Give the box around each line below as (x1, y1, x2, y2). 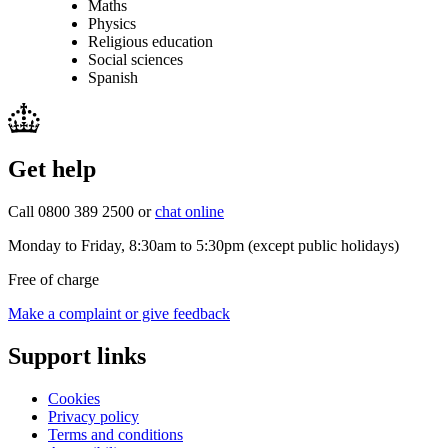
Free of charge (8, 271, 99, 289)
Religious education (88, 32, 213, 50)
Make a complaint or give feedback (8, 305, 230, 323)
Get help (8, 156, 96, 183)
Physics (88, 14, 136, 32)
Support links (8, 343, 146, 370)
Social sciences (88, 50, 183, 68)
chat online (155, 203, 224, 221)
